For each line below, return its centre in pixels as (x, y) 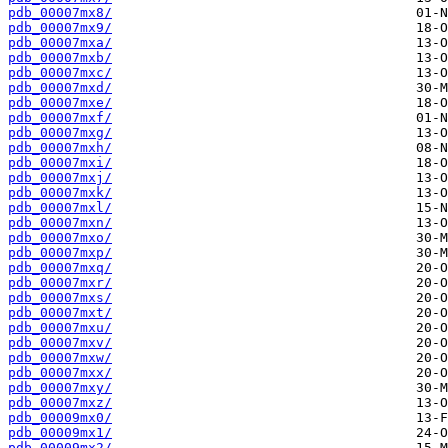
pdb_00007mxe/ (60, 103)
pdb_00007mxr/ (60, 283)
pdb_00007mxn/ (60, 223)
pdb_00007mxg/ (60, 133)
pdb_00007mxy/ (60, 388)
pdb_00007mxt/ (60, 313)
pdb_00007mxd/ (60, 88)
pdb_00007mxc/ (60, 73)
